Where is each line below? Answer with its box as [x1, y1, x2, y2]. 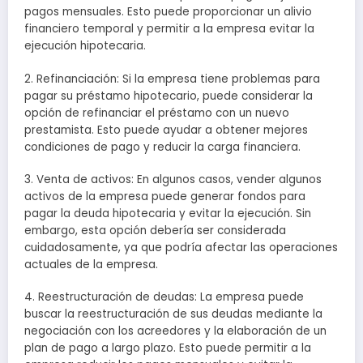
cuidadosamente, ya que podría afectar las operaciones [24, 239, 338, 255]
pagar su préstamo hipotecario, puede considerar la [24, 88, 313, 104]
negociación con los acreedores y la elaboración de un [24, 323, 327, 340]
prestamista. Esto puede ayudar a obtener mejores [24, 122, 308, 138]
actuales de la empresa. [24, 256, 158, 272]
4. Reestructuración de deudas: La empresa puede [24, 289, 304, 305]
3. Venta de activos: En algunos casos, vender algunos [24, 171, 322, 187]
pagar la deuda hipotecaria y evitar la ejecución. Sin [24, 205, 311, 221]
